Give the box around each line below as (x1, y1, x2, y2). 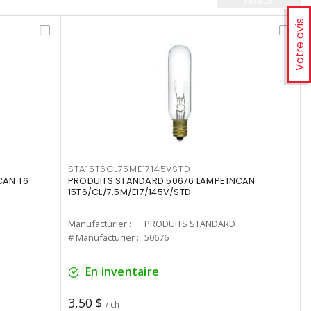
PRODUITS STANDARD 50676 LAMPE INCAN (67, 175, 255, 187)
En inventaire (85, 264, 160, 280)
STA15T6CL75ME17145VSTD (67, 163, 191, 176)
